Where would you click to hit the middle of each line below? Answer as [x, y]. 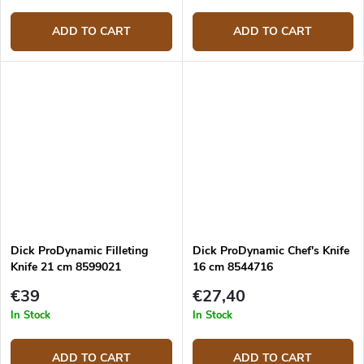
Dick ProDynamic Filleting [79, 251]
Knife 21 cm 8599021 [66, 267]
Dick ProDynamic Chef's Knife [271, 251]
